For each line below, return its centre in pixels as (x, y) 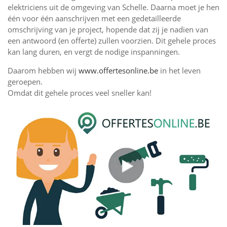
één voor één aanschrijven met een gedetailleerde (94, 18)
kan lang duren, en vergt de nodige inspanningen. (94, 51)
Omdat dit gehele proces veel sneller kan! (80, 92)
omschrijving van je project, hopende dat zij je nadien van (108, 29)
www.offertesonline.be (118, 70)
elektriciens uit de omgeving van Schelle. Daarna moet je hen (113, 7)
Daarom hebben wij (43, 70)
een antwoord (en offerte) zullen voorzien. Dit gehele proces (112, 40)
